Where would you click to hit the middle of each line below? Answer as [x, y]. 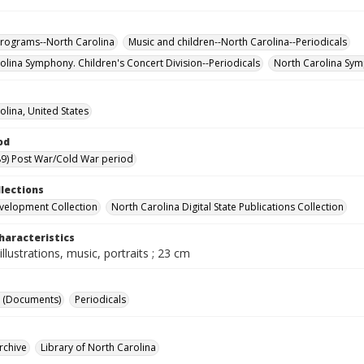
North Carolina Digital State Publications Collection [227, 207]
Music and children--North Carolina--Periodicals [238, 42]
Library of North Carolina [98, 347]
